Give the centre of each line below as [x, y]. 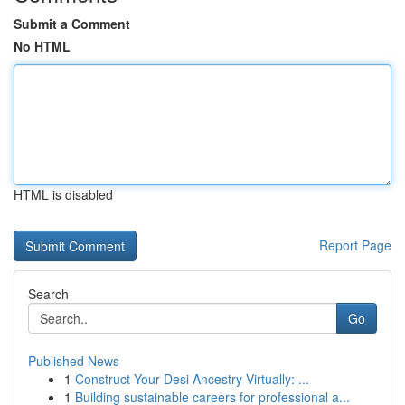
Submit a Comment [72, 24]
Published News [74, 361]
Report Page [355, 245]
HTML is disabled [63, 194]
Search [48, 294]
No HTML [42, 46]
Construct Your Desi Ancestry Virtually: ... [192, 379]
